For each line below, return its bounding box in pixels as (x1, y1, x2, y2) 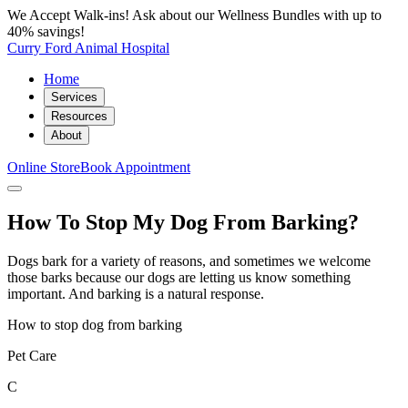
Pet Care (7, 347, 56, 363)
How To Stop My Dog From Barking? (7, 209, 359, 234)
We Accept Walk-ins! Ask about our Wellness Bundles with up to (7, 7, 382, 23)
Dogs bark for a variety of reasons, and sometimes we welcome (7, 252, 371, 269)
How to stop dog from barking (7, 316, 182, 332)
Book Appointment (80, 159, 190, 175)
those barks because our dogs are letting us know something (7, 269, 351, 285)
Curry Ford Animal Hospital (7, 40, 169, 56)
